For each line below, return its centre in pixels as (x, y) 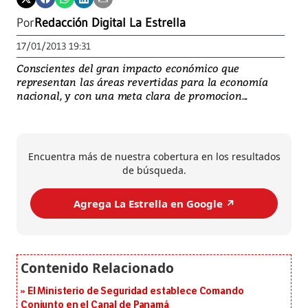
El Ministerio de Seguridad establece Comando (135, 291)
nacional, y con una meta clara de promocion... (132, 96)
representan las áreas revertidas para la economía (142, 82)
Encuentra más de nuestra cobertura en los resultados (154, 157)
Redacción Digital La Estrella (110, 23)
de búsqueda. (154, 170)
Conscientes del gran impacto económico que (128, 68)
